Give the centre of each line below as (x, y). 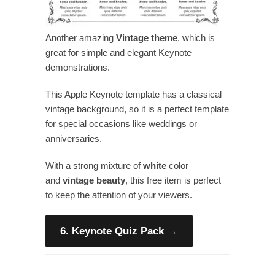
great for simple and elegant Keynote (118, 52)
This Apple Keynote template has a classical (134, 94)
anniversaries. (74, 138)
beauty (111, 180)
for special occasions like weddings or (121, 123)
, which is (196, 37)
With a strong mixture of (94, 165)
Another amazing (81, 37)
